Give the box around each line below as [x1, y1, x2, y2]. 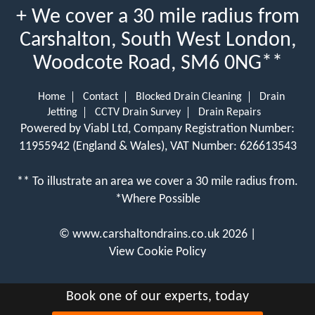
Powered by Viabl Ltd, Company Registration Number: [20, 122, 295, 136]
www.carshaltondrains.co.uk [72, 227, 219, 241]
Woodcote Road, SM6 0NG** [32, 52, 283, 75]
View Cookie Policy [109, 245, 206, 259]
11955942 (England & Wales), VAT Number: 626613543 [18, 139, 297, 153]
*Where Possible [115, 192, 200, 206]
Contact [82, 91, 118, 103]
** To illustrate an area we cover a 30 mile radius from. [17, 174, 298, 188]
